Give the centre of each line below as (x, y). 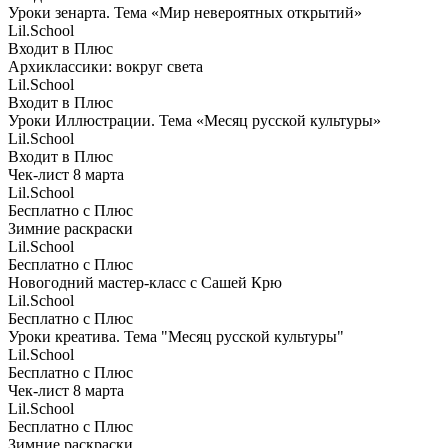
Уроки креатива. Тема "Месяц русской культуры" (176, 336)
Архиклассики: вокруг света (105, 66)
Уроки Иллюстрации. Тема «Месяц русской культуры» (194, 120)
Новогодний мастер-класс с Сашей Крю (145, 282)
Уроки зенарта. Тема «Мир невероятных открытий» (185, 12)
